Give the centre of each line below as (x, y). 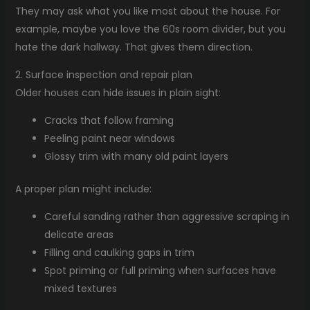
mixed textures (80, 289)
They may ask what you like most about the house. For (147, 11)
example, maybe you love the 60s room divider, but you (150, 29)
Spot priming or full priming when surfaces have (160, 271)
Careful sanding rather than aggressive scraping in (166, 217)
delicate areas (79, 235)
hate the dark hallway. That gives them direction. (134, 47)
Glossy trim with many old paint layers (136, 157)
